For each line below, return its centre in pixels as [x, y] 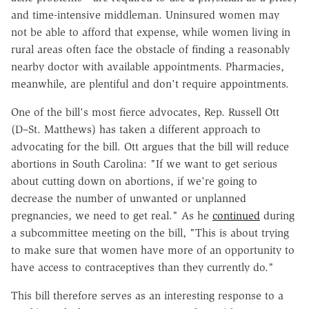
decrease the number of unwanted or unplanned [129, 198]
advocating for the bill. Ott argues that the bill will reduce [150, 146]
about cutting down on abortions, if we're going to [134, 181]
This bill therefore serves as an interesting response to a [147, 295]
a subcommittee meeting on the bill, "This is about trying [150, 232]
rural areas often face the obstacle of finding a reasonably [150, 49]
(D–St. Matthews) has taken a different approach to [136, 129]
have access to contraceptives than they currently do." [142, 267]
